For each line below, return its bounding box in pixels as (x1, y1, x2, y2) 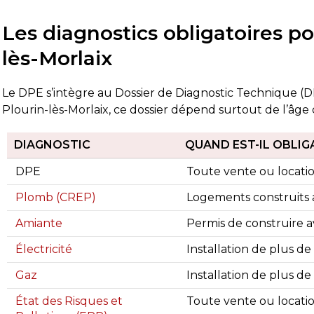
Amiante (15, 217, 63, 230)
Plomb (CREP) (15, 191, 97, 204)
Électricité (15, 243, 73, 256)
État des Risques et (15, 294, 123, 308)
